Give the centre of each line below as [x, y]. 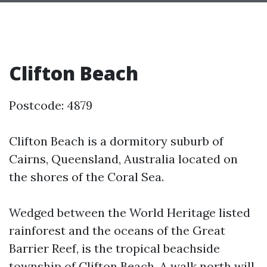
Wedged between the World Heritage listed [130, 212]
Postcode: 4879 [51, 105]
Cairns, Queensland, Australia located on [123, 159]
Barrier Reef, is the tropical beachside [114, 248]
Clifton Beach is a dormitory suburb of [116, 141]
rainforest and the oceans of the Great [117, 230]
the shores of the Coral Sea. [86, 176]
